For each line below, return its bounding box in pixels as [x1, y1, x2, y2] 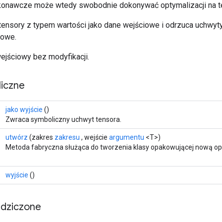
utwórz [5, 133, 28, 141]
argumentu [109, 133, 144, 141]
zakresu [55, 133, 80, 141]
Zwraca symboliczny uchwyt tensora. [5, 115, 121, 123]
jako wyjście [5, 105, 43, 113]
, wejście [80, 133, 109, 141]
